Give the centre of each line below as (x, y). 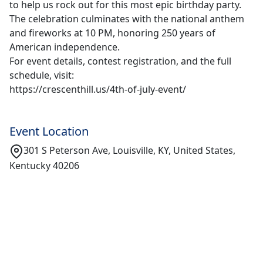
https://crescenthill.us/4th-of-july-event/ (98, 89)
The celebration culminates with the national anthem (127, 19)
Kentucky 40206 (44, 165)
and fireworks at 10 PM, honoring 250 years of (112, 33)
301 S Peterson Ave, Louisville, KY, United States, (129, 150)
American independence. (65, 47)
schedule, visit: (42, 75)
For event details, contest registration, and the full (120, 61)
